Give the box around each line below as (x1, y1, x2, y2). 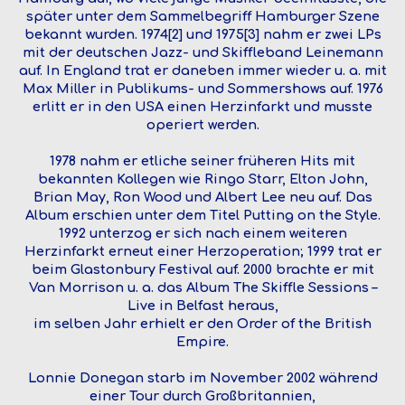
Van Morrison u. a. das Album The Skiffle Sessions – (28, 279, 377, 295)
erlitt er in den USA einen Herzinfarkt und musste (33, 99, 372, 114)
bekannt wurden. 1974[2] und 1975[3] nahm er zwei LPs (24, 26, 381, 42)
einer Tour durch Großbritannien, (89, 388, 316, 403)
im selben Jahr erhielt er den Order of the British (33, 316, 372, 331)
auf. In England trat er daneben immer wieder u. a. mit (18, 62, 387, 78)
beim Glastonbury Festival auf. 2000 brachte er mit (31, 261, 374, 277)
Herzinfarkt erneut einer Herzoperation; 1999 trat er (24, 243, 381, 259)
